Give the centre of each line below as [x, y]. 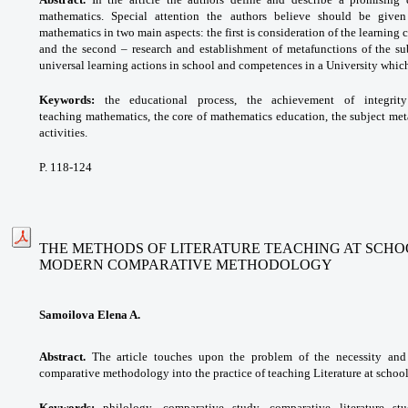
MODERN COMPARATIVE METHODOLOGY [186, 264]
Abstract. [62, 356]
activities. [63, 132]
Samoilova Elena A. [90, 314]
